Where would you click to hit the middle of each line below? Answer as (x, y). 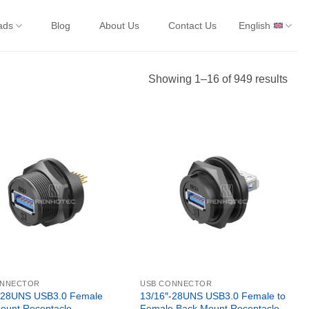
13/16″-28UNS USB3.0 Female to (213, 296)
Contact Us (192, 26)
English (254, 26)
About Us (119, 26)
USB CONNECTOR (176, 284)
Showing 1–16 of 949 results (218, 79)
